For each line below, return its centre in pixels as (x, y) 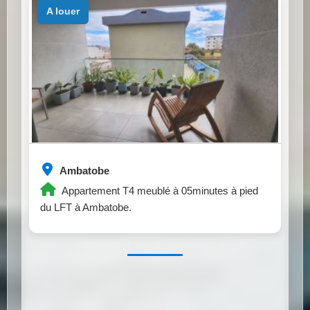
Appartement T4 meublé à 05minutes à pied (159, 190)
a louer (66, 11)
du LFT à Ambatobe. (86, 207)
